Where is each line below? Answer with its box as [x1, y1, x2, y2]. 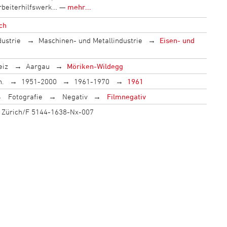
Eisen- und [160, 35, 195, 45]
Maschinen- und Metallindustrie [38, 35, 142, 45]
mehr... [67, 2, 91, 11]
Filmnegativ [105, 92, 146, 101]
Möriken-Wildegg [67, 61, 123, 70]
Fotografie [6, 92, 43, 101]
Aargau [25, 61, 50, 70]
